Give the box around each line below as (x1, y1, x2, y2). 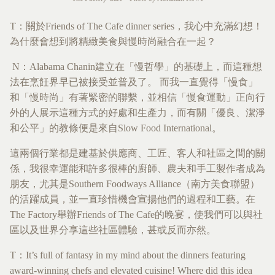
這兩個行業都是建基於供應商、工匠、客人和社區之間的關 (10, 148, 265, 159)
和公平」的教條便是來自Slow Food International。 (10, 123, 222, 134)
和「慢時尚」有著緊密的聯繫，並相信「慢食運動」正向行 (10, 92, 265, 103)
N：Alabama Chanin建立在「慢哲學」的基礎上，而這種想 (10, 61, 262, 72)
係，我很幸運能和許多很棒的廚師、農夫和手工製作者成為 (10, 163, 265, 174)
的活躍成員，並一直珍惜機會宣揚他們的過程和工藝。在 (10, 194, 255, 205)
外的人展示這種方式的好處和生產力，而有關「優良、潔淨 (10, 107, 265, 118)
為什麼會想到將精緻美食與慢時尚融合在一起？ (10, 36, 216, 47)
